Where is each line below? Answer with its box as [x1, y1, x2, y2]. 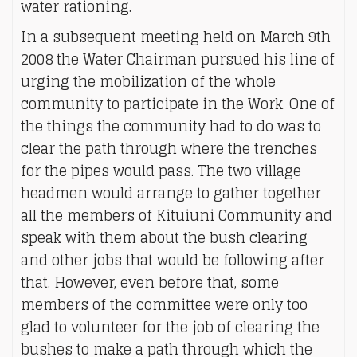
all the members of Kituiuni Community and [21, 202, 332, 228]
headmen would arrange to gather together [21, 180, 321, 206]
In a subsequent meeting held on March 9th [21, 24, 331, 49]
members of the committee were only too [21, 292, 308, 317]
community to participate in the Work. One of [21, 91, 335, 116]
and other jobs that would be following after [21, 247, 324, 273]
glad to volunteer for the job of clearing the [21, 314, 320, 339]
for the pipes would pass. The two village [21, 158, 301, 183]
